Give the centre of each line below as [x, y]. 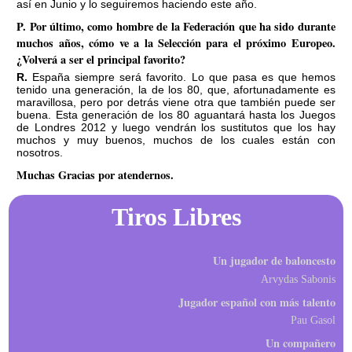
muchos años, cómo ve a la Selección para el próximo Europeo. [176, 42]
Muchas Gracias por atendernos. [95, 175]
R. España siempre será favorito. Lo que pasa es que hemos [22, 77]
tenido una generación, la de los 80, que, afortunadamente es [176, 90]
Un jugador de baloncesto [274, 261]
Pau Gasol [316, 319]
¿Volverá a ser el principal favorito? [101, 59]
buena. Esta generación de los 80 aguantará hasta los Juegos [176, 115]
